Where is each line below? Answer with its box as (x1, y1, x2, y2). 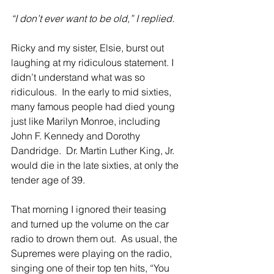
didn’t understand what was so (11, 71, 147, 83)
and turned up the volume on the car (11, 218, 171, 230)
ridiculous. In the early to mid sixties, (11, 86, 174, 98)
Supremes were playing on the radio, (11, 247, 174, 259)
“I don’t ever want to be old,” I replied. (11, 12, 174, 24)
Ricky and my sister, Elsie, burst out (11, 42, 166, 54)
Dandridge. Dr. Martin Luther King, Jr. (11, 144, 177, 157)
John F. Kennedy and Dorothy (11, 130, 143, 142)
